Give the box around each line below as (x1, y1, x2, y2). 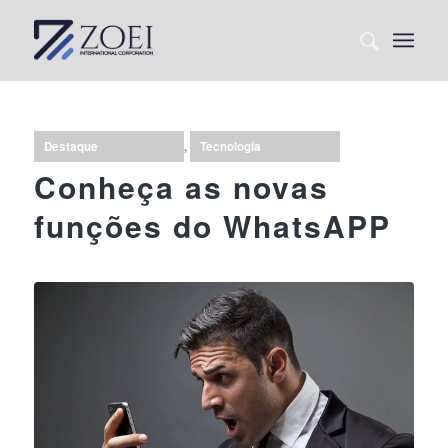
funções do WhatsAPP (33, 204, 391, 247)
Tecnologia (199, 138, 261, 155)
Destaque (43, 138, 98, 155)
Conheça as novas (33, 165, 329, 208)
